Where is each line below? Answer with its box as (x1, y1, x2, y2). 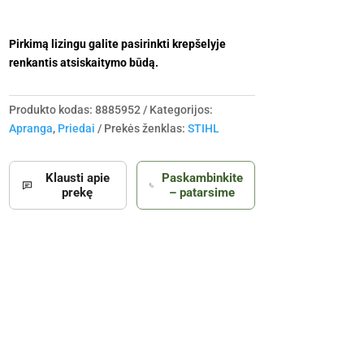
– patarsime (169, 185, 236, 201)
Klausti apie (45, 171, 110, 186)
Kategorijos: (149, 103, 213, 117)
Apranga (8, 122, 53, 136)
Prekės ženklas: (103, 122, 188, 136)
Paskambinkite (161, 171, 243, 186)
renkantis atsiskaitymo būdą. (8, 56, 158, 70)
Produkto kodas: (8, 103, 95, 117)
